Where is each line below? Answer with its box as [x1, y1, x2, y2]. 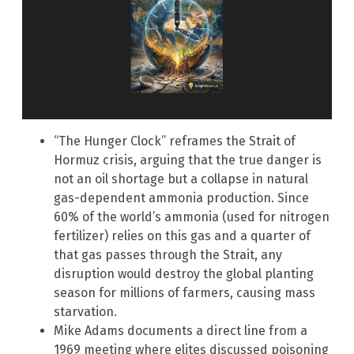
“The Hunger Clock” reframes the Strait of [54, 134, 296, 149]
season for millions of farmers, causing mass [54, 285, 315, 301]
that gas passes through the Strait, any [54, 247, 282, 263]
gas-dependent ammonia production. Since [54, 190, 309, 206]
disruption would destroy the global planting [54, 266, 314, 282]
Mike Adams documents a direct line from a [54, 323, 307, 339]
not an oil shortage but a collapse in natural [54, 171, 308, 187]
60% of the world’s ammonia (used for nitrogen [54, 209, 330, 225]
